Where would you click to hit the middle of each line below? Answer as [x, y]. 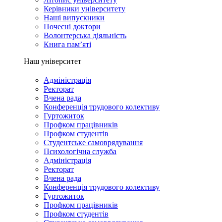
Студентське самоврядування [93, 142]
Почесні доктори [72, 27]
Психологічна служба [80, 151]
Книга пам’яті [67, 44]
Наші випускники [74, 18]
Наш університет [53, 61]
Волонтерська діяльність [85, 35]
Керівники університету [84, 9]
